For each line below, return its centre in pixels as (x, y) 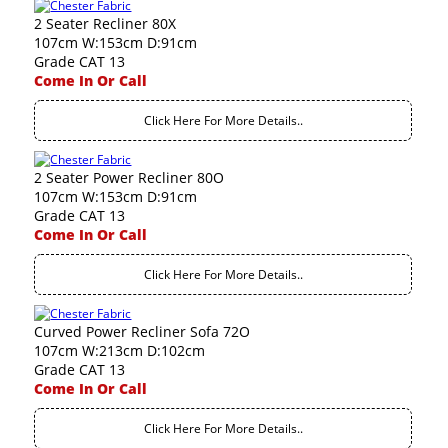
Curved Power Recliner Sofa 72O (142, 331)
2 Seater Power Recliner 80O (129, 177)
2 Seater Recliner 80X (105, 23)
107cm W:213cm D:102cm (120, 350)
